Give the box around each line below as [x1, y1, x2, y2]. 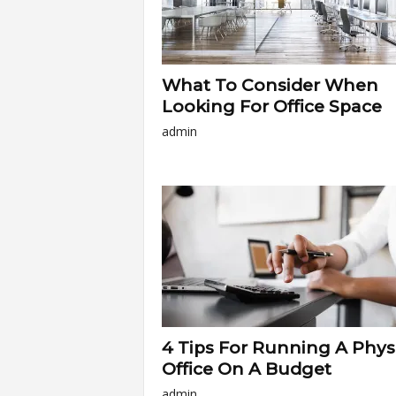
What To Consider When [161, 75, 378, 95]
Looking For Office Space [161, 96, 382, 117]
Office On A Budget [161, 359, 331, 379]
